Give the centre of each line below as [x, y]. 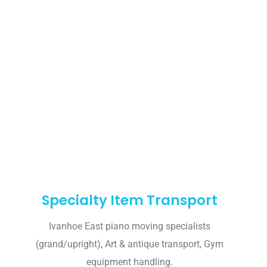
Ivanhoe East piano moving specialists [129, 226]
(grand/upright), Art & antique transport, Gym [129, 244]
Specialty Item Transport [129, 201]
